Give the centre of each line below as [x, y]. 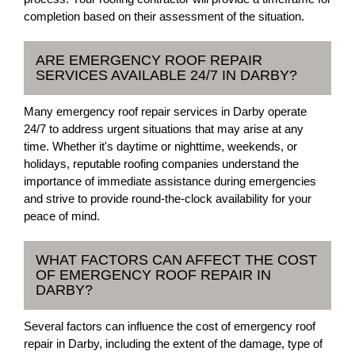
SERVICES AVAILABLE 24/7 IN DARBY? [166, 75]
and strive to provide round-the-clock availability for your [168, 198]
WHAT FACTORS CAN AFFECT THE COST [176, 260]
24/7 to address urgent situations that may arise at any [164, 129]
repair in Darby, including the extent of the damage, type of [173, 344]
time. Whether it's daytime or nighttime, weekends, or [160, 146]
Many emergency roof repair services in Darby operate [165, 111]
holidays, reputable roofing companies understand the [161, 164]
